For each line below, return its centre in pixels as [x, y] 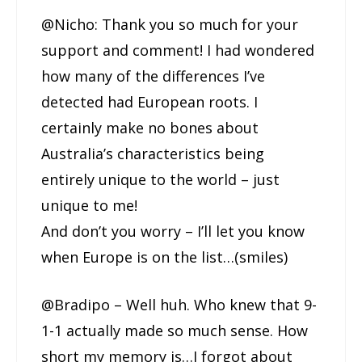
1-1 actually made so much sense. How [175, 331]
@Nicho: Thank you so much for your [170, 25]
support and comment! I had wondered [178, 51]
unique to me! [89, 206]
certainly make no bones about [150, 128]
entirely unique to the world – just [160, 180]
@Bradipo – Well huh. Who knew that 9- [179, 305]
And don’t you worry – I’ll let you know [173, 232]
